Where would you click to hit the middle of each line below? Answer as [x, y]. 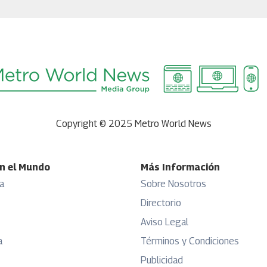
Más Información [180, 167]
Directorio [161, 203]
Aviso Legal [164, 222]
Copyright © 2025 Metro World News [133, 124]
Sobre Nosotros [173, 184]
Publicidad [162, 260]
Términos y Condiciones [190, 241]
